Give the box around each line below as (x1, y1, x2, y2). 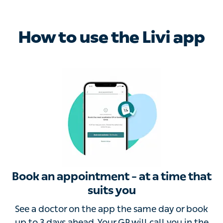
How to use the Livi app (21, 26, 202, 49)
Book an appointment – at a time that (17, 170, 206, 186)
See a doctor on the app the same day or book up (13, 204, 210, 217)
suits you (88, 184, 135, 200)
